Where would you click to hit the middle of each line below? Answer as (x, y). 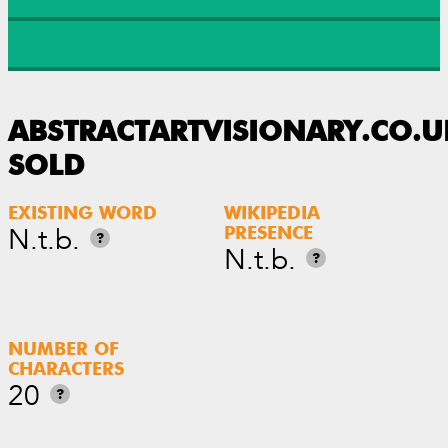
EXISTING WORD (82, 214)
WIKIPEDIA (272, 214)
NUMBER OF (63, 350)
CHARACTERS (66, 370)
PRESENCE (268, 234)
